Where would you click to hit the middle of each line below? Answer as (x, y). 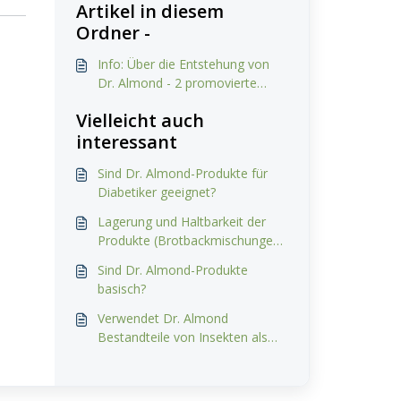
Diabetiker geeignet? (156, 192)
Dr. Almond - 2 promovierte (177, 83)
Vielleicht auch (140, 120)
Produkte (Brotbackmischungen (188, 240)
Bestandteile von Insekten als (182, 337)
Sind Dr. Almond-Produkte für (182, 173)
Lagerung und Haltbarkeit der (181, 222)
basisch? (121, 289)
